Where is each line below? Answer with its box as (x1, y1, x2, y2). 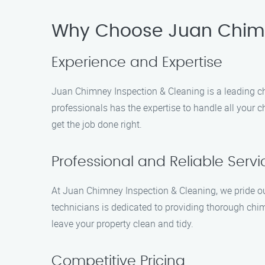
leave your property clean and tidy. (51, 217, 193, 230)
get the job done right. (51, 118, 142, 131)
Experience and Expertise (51, 56, 222, 70)
